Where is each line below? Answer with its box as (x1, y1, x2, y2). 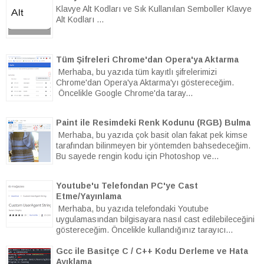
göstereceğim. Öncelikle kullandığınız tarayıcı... (56, 225, 233, 235)
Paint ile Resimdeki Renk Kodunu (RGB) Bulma (56, 118, 250, 127)
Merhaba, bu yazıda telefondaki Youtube (56, 203, 209, 213)
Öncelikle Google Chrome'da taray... (56, 88, 193, 98)
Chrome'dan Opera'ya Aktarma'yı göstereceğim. (56, 77, 234, 87)
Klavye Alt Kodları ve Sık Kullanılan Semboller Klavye (56, 4, 252, 14)
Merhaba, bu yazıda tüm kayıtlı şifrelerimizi (56, 67, 217, 77)
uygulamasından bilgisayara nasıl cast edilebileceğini (56, 214, 255, 224)
